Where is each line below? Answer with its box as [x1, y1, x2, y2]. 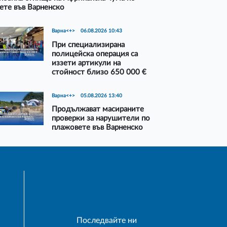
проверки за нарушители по [52, 115, 150, 123]
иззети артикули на [52, 59, 121, 67]
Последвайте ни [76, 216, 137, 224]
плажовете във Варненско [52, 124, 143, 132]
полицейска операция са [52, 50, 138, 58]
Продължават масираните [52, 105, 144, 113]
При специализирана [52, 41, 125, 49]
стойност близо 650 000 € [52, 68, 147, 76]
